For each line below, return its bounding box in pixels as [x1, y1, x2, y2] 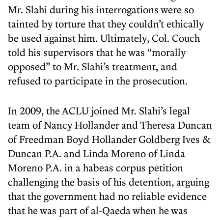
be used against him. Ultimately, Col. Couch [8, 31, 200, 44]
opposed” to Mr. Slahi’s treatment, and [8, 59, 177, 73]
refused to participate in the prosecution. [8, 74, 188, 87]
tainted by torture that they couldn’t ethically [8, 17, 204, 30]
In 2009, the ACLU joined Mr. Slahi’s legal [8, 104, 190, 117]
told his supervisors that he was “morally [8, 45, 186, 58]
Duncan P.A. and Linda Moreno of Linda [8, 146, 185, 160]
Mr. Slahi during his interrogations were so [8, 2, 194, 16]
